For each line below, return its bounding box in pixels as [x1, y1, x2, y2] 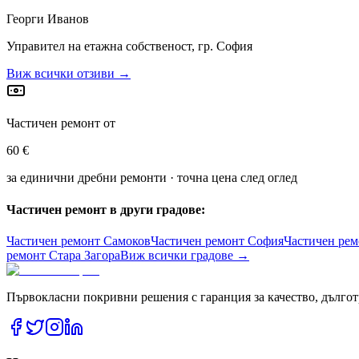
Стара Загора [49, 248, 120, 262]
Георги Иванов [6, 12, 89, 26]
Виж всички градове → [120, 248, 249, 262]
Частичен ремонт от [6, 116, 115, 131]
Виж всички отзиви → [6, 67, 131, 81]
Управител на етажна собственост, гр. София [6, 39, 252, 54]
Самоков [103, 233, 151, 248]
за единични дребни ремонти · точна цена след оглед [6, 171, 297, 185]
